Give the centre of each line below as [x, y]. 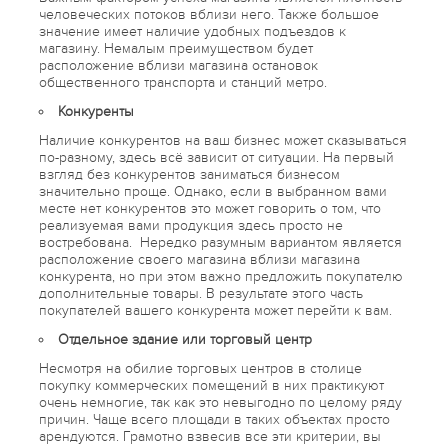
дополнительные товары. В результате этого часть [201, 293]
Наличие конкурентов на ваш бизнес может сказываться [223, 140]
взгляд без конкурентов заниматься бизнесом [189, 174]
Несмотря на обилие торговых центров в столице [200, 368]
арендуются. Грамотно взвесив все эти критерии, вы [210, 436]
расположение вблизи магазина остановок [178, 65]
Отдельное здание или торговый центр [185, 339]
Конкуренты [96, 111]
